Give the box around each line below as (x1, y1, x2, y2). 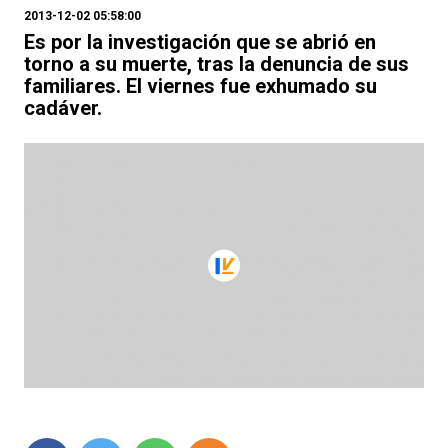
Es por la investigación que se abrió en (24, 30, 376, 54)
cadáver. (24, 96, 102, 120)
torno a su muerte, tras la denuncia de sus (24, 52, 409, 76)
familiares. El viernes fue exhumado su (24, 74, 377, 98)
